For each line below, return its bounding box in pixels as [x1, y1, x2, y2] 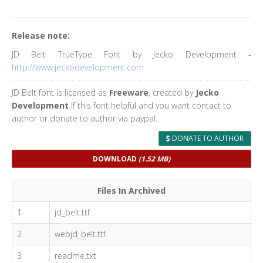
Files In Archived [97, 185, 166, 196]
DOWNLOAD [93, 154, 139, 164]
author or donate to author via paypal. [12, 113, 157, 124]
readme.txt [55, 250, 96, 261]
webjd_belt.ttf [55, 228, 106, 240]
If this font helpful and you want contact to [69, 100, 231, 111]
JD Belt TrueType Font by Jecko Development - [12, 49, 251, 60]
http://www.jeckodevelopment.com [12, 62, 144, 73]
